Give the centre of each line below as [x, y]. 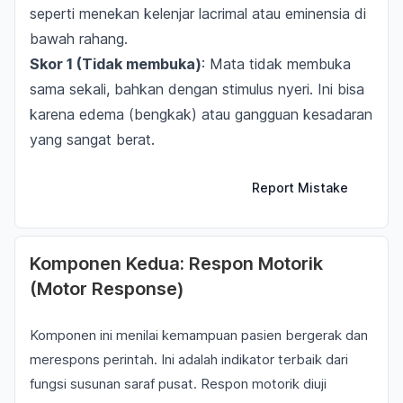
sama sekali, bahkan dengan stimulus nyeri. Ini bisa [197, 89]
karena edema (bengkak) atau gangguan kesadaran [201, 114]
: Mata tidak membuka [276, 64]
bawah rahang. [79, 39]
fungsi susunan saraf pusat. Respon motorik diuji [178, 384]
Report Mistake [300, 188]
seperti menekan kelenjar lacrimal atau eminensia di [198, 13]
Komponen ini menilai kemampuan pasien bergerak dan [199, 335]
